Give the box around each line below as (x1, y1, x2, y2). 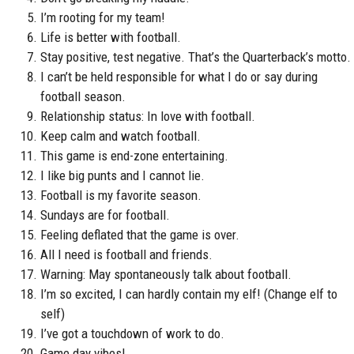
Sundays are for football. (40, 206, 170, 223)
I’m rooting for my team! (40, 9, 165, 25)
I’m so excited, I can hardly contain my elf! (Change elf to (40, 285, 337, 302)
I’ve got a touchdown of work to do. (40, 325, 224, 341)
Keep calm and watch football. (40, 127, 201, 144)
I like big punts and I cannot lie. (40, 167, 205, 183)
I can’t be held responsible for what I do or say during (40, 68, 318, 85)
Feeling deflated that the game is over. (40, 226, 239, 243)
